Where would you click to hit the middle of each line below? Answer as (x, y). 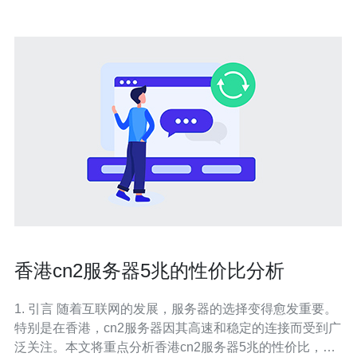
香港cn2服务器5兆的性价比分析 (149, 271)
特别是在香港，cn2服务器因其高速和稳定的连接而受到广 (178, 328)
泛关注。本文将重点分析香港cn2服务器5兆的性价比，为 (175, 347)
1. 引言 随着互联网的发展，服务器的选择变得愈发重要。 (35, 309)
